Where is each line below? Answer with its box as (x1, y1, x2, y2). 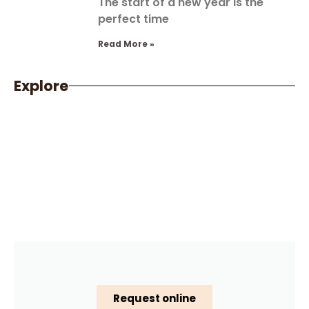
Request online (113, 291, 196, 306)
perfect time (98, 11, 169, 28)
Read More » (98, 38, 154, 50)
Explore (14, 76, 68, 97)
